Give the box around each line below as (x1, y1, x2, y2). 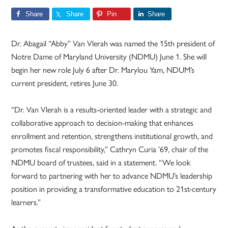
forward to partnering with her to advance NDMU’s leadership (11, 169, 213, 182)
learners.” (11, 196, 41, 208)
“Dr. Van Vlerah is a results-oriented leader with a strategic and (11, 103, 212, 116)
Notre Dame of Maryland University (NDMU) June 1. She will (11, 50, 207, 63)
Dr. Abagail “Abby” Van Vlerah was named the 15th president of (11, 37, 215, 49)
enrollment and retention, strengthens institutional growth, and (11, 130, 213, 142)
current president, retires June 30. (11, 77, 119, 89)
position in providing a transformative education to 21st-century (11, 183, 217, 195)
